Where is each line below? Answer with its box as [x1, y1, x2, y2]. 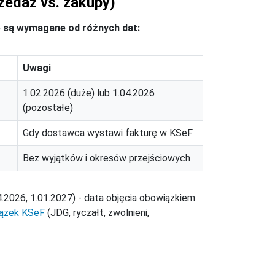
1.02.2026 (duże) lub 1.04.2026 [23, 87, 155, 99]
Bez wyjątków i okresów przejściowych [23, 152, 190, 165]
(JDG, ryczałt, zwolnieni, [45, 207, 149, 219]
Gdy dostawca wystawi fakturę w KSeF [23, 127, 193, 139]
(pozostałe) [23, 102, 73, 114]
